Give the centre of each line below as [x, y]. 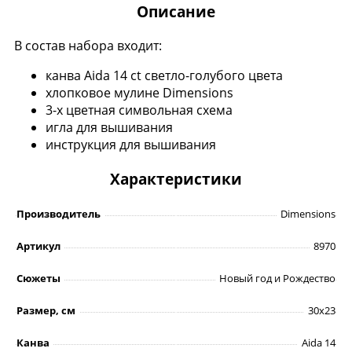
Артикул [38, 246]
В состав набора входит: [88, 46]
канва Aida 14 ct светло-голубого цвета [166, 76]
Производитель [59, 214]
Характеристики [176, 179]
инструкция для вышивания [132, 145]
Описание [176, 12]
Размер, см [46, 311]
